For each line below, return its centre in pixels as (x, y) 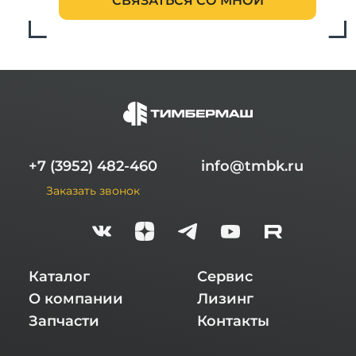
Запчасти (64, 321)
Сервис (225, 277)
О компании (76, 299)
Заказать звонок (93, 190)
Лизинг (225, 299)
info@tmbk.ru (252, 166)
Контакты (233, 321)
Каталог (59, 277)
